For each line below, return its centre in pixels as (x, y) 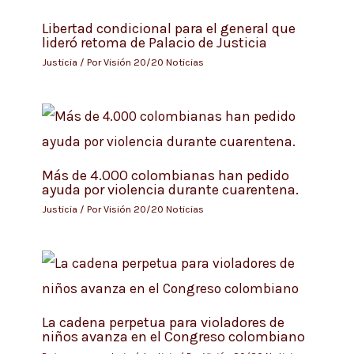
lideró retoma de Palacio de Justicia (154, 42)
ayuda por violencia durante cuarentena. (170, 189)
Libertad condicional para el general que (168, 28)
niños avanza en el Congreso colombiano (173, 336)
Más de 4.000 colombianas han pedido (165, 175)
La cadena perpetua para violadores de (163, 322)
